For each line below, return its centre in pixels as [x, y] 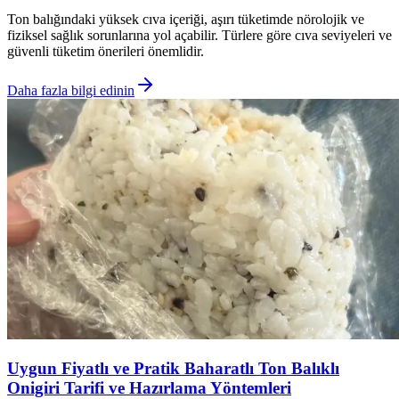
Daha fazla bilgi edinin [71, 90]
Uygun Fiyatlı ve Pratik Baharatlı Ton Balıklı [173, 369]
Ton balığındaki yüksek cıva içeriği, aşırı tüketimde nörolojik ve [186, 19]
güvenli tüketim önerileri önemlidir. [106, 51]
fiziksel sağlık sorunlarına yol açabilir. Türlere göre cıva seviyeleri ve [199, 35]
